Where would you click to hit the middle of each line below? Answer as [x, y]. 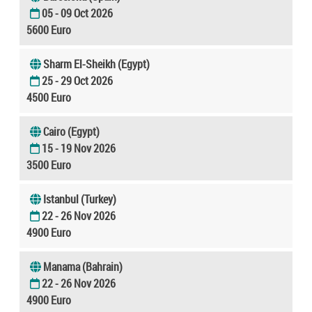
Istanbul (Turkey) [80, 199]
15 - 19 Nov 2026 [79, 148]
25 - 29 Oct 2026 [77, 80]
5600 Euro [49, 30]
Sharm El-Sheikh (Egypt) [96, 64]
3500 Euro [49, 165]
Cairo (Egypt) [71, 131]
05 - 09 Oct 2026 [77, 13]
